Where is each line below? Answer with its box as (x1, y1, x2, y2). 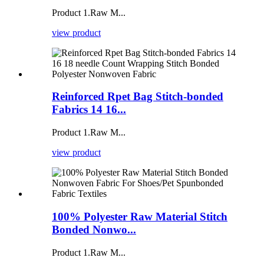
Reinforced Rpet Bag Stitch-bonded (52, 90, 223, 103)
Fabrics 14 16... (52, 103, 126, 116)
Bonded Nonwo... (52, 223, 136, 236)
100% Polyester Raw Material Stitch (52, 210, 227, 223)
